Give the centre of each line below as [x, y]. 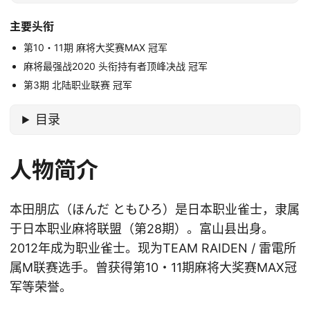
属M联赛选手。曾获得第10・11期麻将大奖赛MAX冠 [153, 268]
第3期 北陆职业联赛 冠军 [78, 85]
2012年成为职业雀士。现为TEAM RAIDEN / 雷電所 [153, 248]
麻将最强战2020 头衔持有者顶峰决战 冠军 [116, 66]
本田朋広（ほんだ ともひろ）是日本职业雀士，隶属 [155, 210]
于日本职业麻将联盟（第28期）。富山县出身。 [142, 229]
